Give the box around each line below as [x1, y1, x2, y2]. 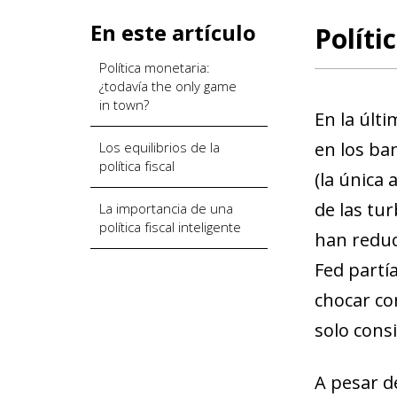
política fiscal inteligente [99, 217, 241, 236]
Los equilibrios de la [99, 137, 220, 156]
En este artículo [90, 17, 256, 47]
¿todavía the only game [99, 76, 237, 95]
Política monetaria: [99, 58, 210, 76]
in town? [99, 95, 149, 113]
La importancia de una [99, 198, 233, 217]
